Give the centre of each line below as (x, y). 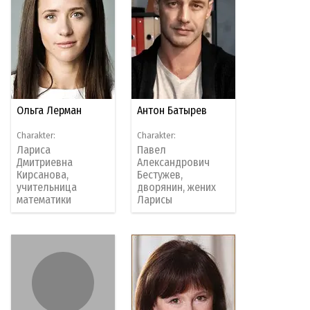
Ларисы (155, 200)
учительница (47, 188)
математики (44, 200)
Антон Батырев (172, 111)
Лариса (34, 150)
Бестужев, (160, 175)
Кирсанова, (43, 175)
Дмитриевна (45, 163)
